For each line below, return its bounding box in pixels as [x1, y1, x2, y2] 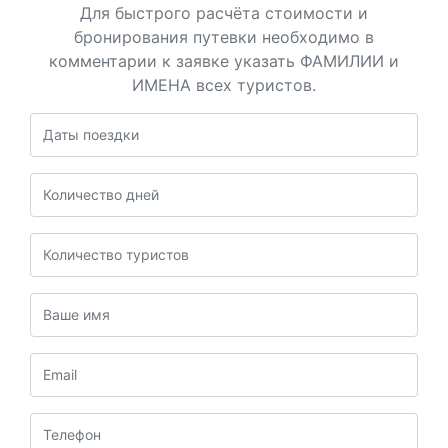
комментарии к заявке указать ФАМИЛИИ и [49, 50, 399, 71]
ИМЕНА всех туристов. [132, 74, 316, 95]
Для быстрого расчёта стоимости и [80, 2, 368, 23]
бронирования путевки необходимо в [74, 26, 374, 47]
